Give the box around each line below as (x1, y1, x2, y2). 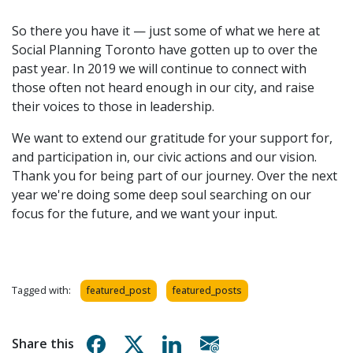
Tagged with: (12, 282, 71, 297)
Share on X (150, 333, 214, 351)
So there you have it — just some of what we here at (12, 21, 320, 39)
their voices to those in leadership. (12, 97, 214, 115)
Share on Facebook (112, 333, 225, 351)
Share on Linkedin (188, 333, 295, 351)
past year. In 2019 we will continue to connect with (12, 59, 307, 77)
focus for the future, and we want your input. (12, 204, 281, 222)
